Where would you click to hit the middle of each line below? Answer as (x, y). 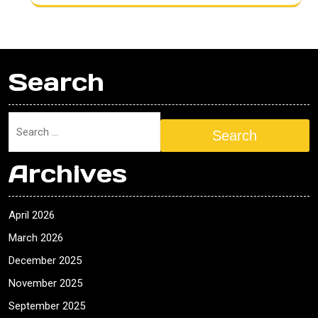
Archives (68, 174)
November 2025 (45, 284)
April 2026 (32, 215)
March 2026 (36, 238)
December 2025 (45, 261)
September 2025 (47, 306)
